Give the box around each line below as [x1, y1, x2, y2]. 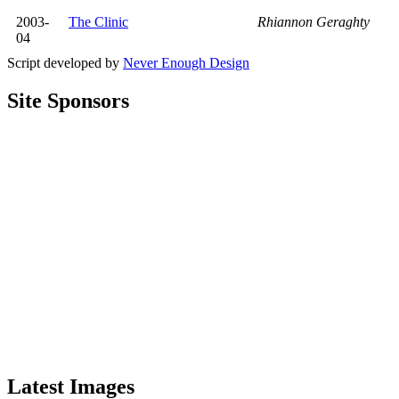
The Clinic [69, 13, 128, 29]
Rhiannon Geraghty [257, 13, 370, 29]
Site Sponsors [7, 88, 129, 112]
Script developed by [7, 54, 123, 70]
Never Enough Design [123, 54, 249, 70]
